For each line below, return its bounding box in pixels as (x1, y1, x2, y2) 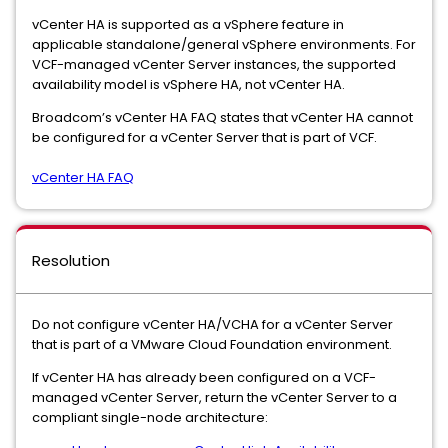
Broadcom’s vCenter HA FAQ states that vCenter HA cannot (32, 108, 413, 127)
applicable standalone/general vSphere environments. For (32, 35, 416, 54)
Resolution (32, 250, 110, 271)
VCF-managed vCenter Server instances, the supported (32, 55, 396, 74)
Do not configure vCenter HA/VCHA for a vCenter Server (32, 315, 393, 334)
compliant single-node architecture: (32, 408, 268, 427)
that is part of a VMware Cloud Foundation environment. (32, 335, 392, 354)
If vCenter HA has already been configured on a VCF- (32, 368, 376, 387)
